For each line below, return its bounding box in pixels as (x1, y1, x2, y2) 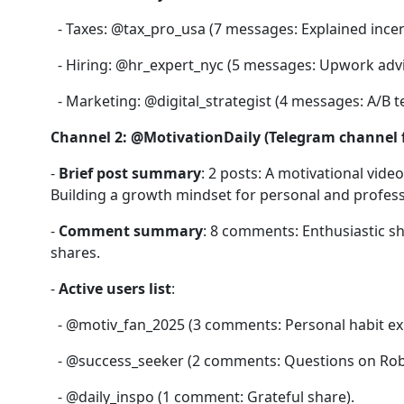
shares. (50, 243, 100, 262)
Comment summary (59, 221, 203, 241)
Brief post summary (59, 163, 201, 183)
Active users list (59, 279, 171, 298)
